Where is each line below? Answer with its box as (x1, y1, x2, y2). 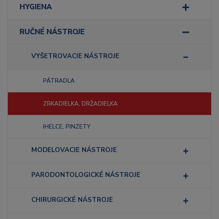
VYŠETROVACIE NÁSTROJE (31, 51, 119, 61)
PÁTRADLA (43, 77, 75, 85)
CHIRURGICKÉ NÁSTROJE (31, 195, 113, 204)
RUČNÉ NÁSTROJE (20, 27, 85, 37)
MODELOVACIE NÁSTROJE (31, 145, 117, 154)
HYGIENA (20, 2, 52, 12)
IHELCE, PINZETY (43, 123, 90, 131)
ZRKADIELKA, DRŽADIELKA (43, 100, 118, 108)
